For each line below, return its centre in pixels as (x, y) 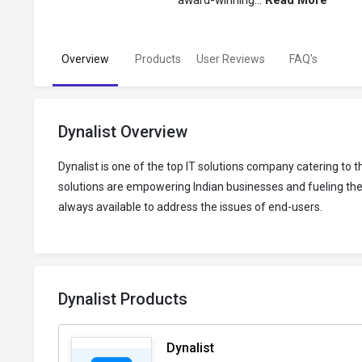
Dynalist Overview (123, 132)
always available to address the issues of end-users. (190, 207)
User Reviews (230, 59)
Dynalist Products (123, 299)
